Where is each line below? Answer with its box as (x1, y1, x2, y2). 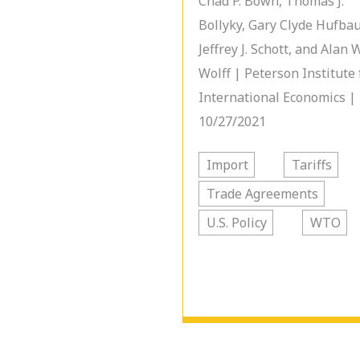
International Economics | (198, 88, 356, 106)
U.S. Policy (207, 214, 267, 231)
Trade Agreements (207, 185, 318, 202)
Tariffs (292, 156, 332, 174)
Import (207, 156, 248, 174)
